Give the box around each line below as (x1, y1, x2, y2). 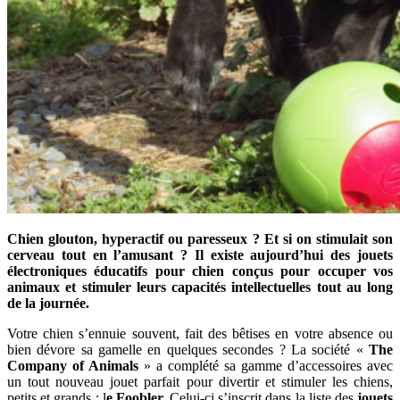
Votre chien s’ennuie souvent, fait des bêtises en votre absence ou (7, 325, 393, 341)
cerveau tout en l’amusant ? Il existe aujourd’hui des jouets (7, 246, 393, 262)
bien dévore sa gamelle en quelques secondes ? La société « (7, 341, 369, 357)
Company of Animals (7, 357, 138, 373)
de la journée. (7, 295, 89, 311)
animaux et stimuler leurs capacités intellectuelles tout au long (7, 279, 393, 295)
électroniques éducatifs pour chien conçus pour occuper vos (7, 262, 393, 279)
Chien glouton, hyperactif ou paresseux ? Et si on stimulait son (7, 230, 393, 246)
